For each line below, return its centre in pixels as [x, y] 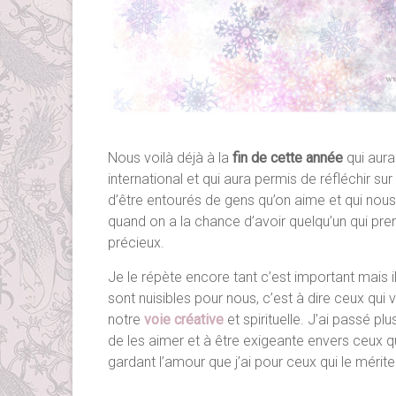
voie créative [184, 320]
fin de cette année [288, 158]
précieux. [136, 243]
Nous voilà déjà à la [170, 158]
